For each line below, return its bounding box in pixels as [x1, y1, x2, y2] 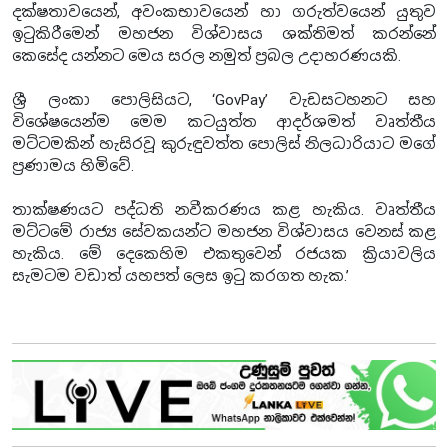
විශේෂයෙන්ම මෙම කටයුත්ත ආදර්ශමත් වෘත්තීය [12, 112, 436, 131]
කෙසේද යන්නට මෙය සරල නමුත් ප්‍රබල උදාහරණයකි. [12, 46, 401, 65]
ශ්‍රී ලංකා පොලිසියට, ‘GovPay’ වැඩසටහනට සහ [12, 90, 436, 109]
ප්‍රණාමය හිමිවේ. [12, 156, 134, 175]
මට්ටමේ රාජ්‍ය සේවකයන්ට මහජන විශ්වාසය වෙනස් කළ [12, 222, 436, 241]
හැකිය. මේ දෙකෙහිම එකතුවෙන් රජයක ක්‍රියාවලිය [12, 244, 436, 263]
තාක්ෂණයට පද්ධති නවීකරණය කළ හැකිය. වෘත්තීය [12, 200, 436, 219]
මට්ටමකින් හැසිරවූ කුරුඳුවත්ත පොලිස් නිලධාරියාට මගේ [12, 134, 436, 153]
